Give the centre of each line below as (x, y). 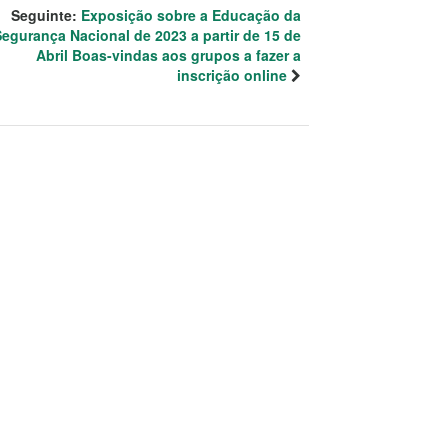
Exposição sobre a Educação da (191, 14)
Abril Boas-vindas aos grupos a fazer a (168, 54)
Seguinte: (46, 14)
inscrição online (232, 74)
